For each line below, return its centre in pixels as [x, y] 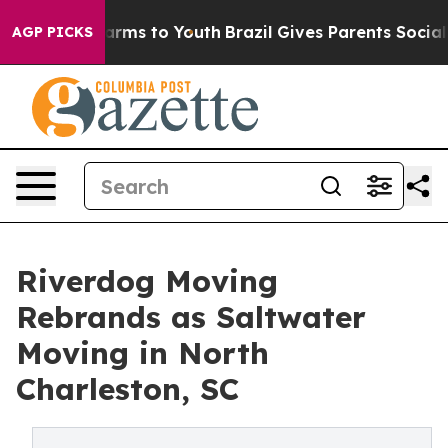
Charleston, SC [127, 389]
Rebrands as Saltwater [191, 317]
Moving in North [142, 353]
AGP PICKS [52, 32]
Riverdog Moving [147, 281]
